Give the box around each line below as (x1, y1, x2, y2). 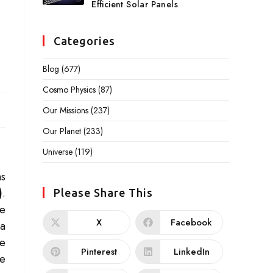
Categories (54, 35, 115, 47)
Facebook (171, 215, 212, 229)
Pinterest (80, 244, 117, 258)
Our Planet (43, 125, 81, 137)
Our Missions (43, 104, 88, 116)
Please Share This (54, 186, 153, 199)
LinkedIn (173, 244, 210, 258)
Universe (43, 146, 73, 158)
